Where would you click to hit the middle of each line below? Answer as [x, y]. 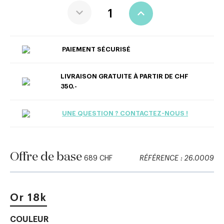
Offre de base [46, 157]
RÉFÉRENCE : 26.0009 [177, 158]
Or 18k [28, 198]
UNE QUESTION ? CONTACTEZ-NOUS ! [125, 113]
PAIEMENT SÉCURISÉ [96, 49]
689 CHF [98, 158]
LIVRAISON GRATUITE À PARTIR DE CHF [125, 76]
